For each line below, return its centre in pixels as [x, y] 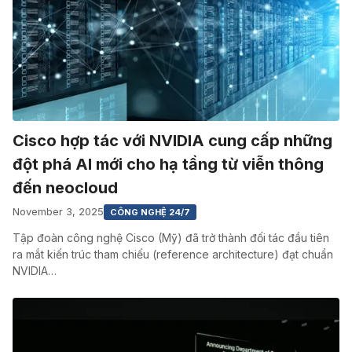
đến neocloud [65, 187]
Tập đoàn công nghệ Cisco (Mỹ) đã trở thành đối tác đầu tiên [171, 237]
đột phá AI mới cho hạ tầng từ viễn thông [168, 164]
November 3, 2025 [58, 211]
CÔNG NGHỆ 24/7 [150, 212]
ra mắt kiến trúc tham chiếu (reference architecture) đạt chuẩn [173, 254]
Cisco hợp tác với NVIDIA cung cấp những [172, 140]
